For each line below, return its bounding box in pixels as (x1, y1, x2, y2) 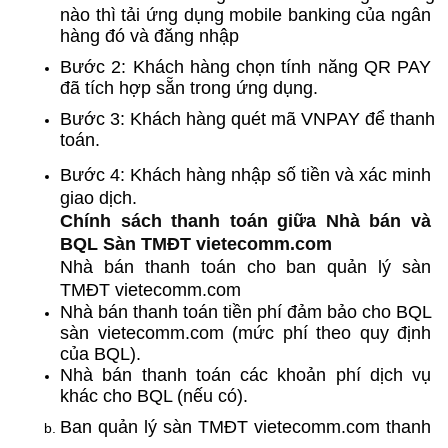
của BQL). (60, 343, 141, 364)
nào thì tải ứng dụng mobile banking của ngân (60, 5, 431, 26)
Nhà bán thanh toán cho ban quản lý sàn (60, 256, 431, 277)
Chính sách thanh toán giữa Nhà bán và (60, 210, 431, 231)
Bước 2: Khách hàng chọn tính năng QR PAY (60, 57, 431, 78)
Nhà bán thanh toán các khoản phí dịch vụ (60, 364, 431, 385)
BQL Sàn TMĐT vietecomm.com (60, 233, 332, 254)
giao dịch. (60, 187, 137, 208)
